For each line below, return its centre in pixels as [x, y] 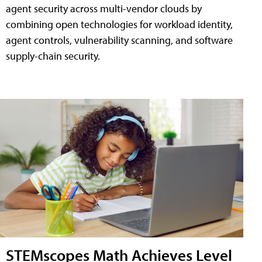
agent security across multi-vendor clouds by [104, 8]
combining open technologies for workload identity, [119, 24]
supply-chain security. [53, 56]
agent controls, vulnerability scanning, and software [119, 40]
